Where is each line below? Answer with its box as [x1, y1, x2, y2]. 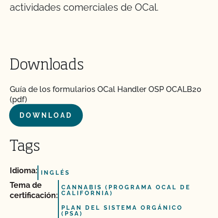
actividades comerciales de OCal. [10, 1, 159, 13]
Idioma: [10, 166, 37, 175]
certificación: [10, 191, 58, 200]
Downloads [10, 58, 84, 73]
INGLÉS [41, 169, 70, 176]
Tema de [10, 181, 42, 190]
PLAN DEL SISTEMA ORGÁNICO [61, 204, 183, 211]
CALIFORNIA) [61, 190, 113, 197]
